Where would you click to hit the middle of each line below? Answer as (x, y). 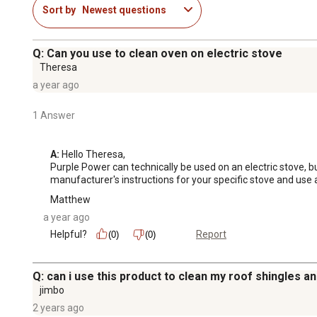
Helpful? (69, 234)
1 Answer (54, 115)
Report (211, 235)
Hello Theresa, (93, 154)
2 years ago (58, 307)
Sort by (59, 10)
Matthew (70, 199)
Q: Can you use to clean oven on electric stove (157, 53)
